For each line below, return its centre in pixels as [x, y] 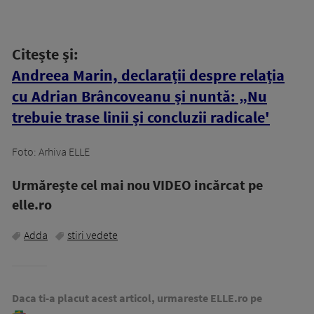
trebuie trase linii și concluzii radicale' [141, 117]
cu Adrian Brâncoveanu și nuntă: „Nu [139, 96]
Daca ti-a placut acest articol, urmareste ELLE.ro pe [137, 298]
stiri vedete [93, 235]
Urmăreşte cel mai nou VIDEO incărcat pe [137, 185]
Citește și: [45, 54]
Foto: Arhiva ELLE [51, 152]
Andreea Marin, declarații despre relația [148, 75]
